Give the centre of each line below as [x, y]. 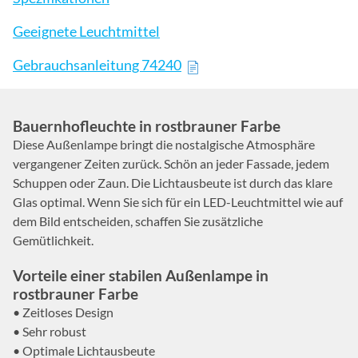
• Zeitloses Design [63, 312]
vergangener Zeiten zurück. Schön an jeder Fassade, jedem [171, 164]
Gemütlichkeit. [53, 241]
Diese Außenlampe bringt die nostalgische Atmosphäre [164, 145]
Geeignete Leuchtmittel [86, 32]
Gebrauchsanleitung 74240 [97, 66]
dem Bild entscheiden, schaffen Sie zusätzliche [138, 221]
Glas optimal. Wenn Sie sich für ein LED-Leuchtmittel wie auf [178, 202]
